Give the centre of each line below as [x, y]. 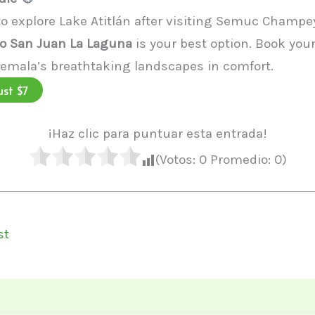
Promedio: [240, 160]
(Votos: [177, 160]
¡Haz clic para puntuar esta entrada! [157, 134]
